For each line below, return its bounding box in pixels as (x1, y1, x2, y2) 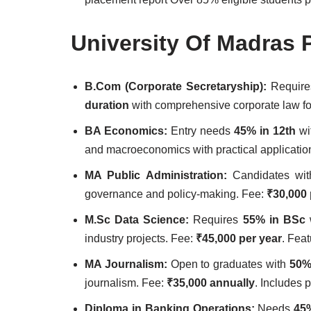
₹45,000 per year (196, 233, 282, 244)
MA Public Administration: (85, 169, 227, 181)
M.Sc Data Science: (85, 214, 190, 226)
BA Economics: (85, 125, 168, 137)
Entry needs (167, 125, 235, 137)
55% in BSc (242, 214, 305, 226)
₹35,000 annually (167, 277, 255, 289)
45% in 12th (234, 125, 296, 137)
